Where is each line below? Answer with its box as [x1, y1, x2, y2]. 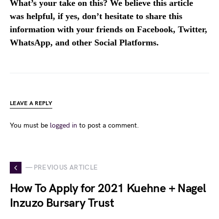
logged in [50, 121, 77, 130]
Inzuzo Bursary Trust [10, 196, 114, 210]
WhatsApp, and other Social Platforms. [10, 37, 159, 47]
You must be [10, 121, 50, 130]
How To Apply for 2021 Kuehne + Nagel [10, 181, 206, 196]
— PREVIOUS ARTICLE [25, 163, 98, 172]
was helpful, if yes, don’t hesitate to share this [10, 11, 182, 21]
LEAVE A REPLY [10, 99, 52, 107]
